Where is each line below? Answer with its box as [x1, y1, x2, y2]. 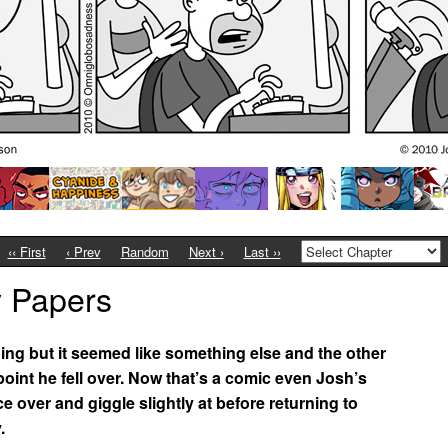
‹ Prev [65, 241, 101, 261]
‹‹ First [7, 241, 46, 261]
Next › [188, 241, 224, 261]
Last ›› [243, 241, 281, 261]
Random [120, 241, 169, 261]
